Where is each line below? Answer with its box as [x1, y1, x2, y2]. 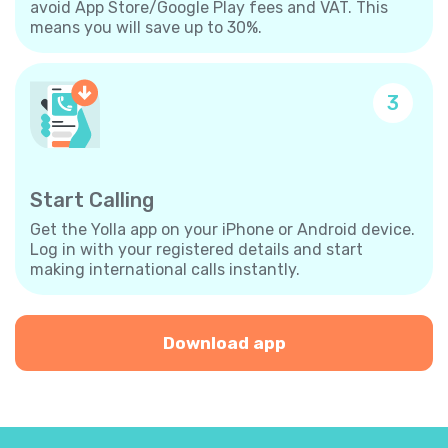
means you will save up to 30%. [30, 17, 262, 37]
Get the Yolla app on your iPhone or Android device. [30, 219, 415, 239]
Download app [162, 332, 286, 353]
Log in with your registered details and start [30, 239, 363, 259]
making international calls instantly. [30, 259, 300, 279]
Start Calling [30, 187, 154, 212]
